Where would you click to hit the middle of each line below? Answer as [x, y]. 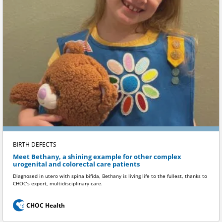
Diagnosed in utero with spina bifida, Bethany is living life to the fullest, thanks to [110, 176]
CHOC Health [45, 206]
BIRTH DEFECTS [35, 144]
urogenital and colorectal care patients [76, 164]
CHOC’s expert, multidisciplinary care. [58, 184]
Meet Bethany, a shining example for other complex [97, 157]
